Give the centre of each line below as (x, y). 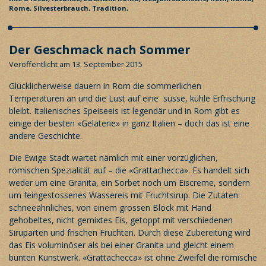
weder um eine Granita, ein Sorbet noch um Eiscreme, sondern (129, 182)
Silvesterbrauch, (63, 8)
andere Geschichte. (45, 135)
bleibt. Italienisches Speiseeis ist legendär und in (101, 110)
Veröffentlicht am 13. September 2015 (76, 64)
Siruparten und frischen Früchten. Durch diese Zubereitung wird (130, 232)
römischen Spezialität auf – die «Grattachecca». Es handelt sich (129, 170)
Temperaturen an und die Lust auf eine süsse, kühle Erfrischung (132, 98)
